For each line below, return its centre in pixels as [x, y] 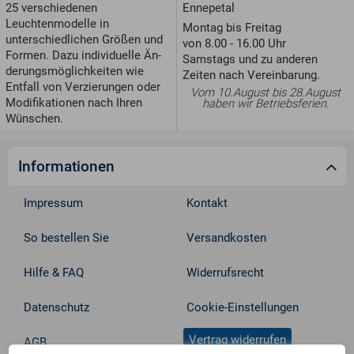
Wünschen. [34, 119]
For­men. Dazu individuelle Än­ [83, 56]
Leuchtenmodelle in [57, 24]
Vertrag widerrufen [238, 339]
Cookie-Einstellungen [243, 308]
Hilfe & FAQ [54, 273]
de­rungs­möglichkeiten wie [75, 72]
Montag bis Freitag [232, 27]
